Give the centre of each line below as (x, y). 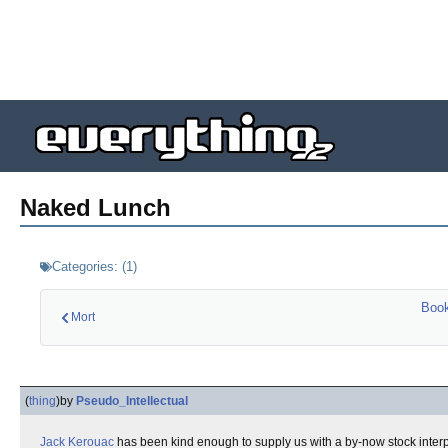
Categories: (85, 266)
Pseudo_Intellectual (132, 401)
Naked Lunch (95, 207)
